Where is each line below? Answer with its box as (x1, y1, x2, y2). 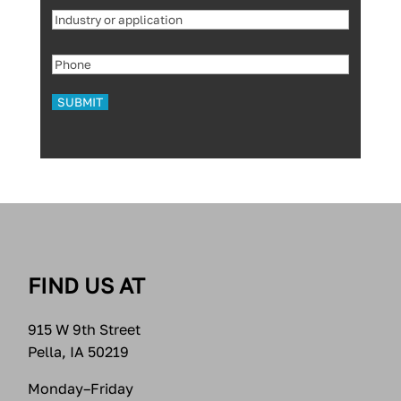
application (51, 60, 139, 81)
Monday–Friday (28, 379, 134, 397)
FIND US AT (28, 271, 146, 298)
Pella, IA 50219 (28, 342, 130, 361)
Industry (51, 6, 118, 27)
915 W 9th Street (28, 320, 141, 338)
